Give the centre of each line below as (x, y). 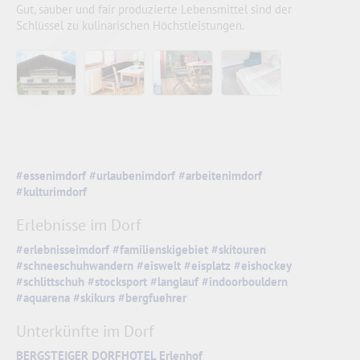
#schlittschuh (50, 282)
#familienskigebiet (160, 250)
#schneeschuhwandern (75, 266)
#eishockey (263, 266)
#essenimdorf (51, 176)
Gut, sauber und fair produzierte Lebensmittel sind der (154, 10)
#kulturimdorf (51, 192)
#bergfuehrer (152, 298)
